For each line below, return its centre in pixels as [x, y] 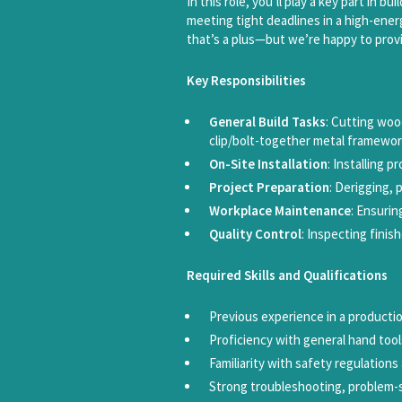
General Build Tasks [267, 122]
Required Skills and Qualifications [287, 275]
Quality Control [255, 234]
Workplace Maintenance [280, 210]
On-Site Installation [268, 164]
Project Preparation [269, 187]
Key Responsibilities [246, 80]
